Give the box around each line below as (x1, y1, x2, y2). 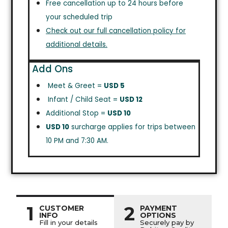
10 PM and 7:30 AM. (46, 136, 108, 146)
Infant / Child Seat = (46, 95, 120, 104)
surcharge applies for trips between (69, 122, 195, 132)
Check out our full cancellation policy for (46, 26, 186, 36)
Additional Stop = (46, 108, 107, 118)
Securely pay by (140, 218, 194, 226)
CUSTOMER (39, 204, 84, 213)
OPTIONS (140, 211, 176, 220)
